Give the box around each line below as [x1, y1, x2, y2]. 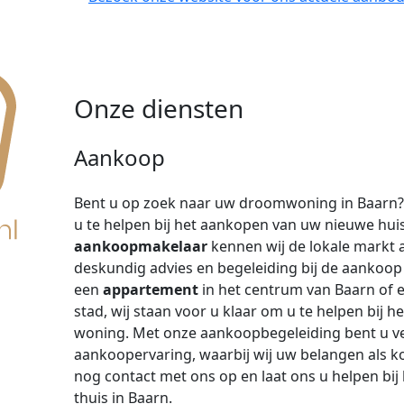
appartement [103, 280, 198, 299]
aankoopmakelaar [74, 236, 207, 256]
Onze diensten [74, 91, 243, 125]
